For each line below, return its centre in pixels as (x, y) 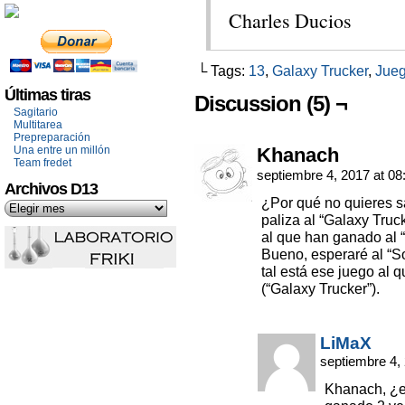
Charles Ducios (290, 20)
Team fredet (42, 163)
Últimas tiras (47, 95)
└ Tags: (223, 71)
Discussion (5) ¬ (271, 104)
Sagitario (36, 112)
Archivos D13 (51, 189)
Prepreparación (52, 137)
